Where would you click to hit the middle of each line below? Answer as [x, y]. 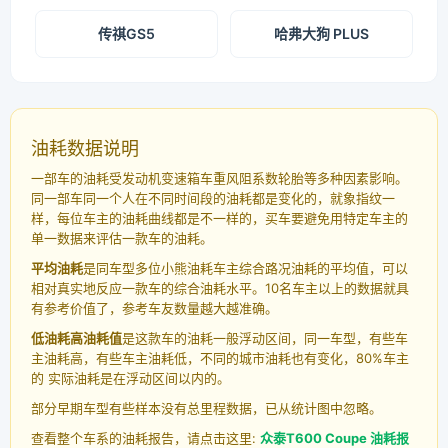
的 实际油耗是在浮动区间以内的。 [130, 378]
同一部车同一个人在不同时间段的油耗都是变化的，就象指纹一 [213, 198]
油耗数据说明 [85, 149]
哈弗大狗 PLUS [321, 34]
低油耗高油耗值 [76, 338]
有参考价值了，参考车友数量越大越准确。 [154, 308]
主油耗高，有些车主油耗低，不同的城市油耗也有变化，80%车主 [220, 358]
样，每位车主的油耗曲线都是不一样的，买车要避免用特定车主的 [219, 218]
